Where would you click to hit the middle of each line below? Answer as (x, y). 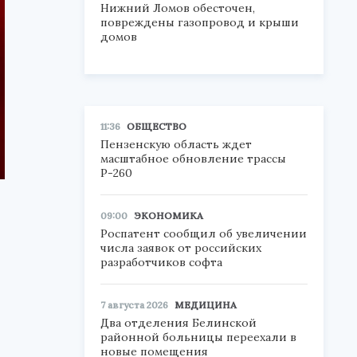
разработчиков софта (161, 262)
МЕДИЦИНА (206, 305)
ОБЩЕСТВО (157, 126)
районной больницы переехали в (198, 337)
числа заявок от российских (181, 248)
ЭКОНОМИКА (169, 216)
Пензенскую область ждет (176, 144)
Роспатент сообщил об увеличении (204, 233)
